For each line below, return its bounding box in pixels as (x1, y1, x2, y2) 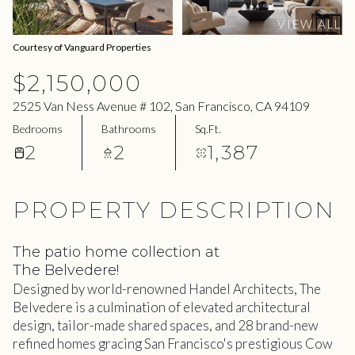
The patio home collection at (13, 243, 219, 261)
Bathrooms (101, 121, 156, 136)
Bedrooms (13, 121, 63, 136)
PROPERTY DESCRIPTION (13, 197, 335, 223)
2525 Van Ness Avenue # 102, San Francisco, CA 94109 (13, 98, 310, 113)
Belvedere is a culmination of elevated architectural (13, 299, 311, 315)
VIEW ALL (277, 16, 342, 30)
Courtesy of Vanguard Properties (13, 41, 151, 53)
